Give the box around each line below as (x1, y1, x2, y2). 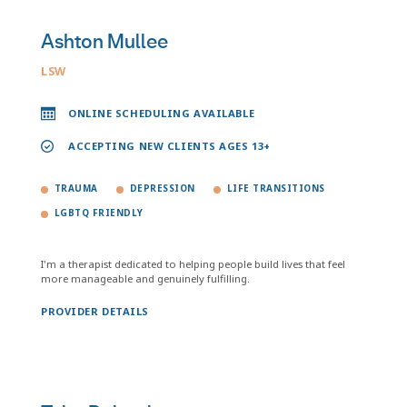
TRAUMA (55, 183, 98, 194)
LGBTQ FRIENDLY (55, 207, 144, 219)
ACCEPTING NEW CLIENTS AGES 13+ (68, 139, 271, 153)
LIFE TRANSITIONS (226, 183, 325, 194)
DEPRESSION (129, 183, 195, 194)
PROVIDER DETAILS (41, 304, 149, 318)
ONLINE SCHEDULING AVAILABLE (68, 106, 255, 120)
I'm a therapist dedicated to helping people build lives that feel (41, 257, 345, 271)
